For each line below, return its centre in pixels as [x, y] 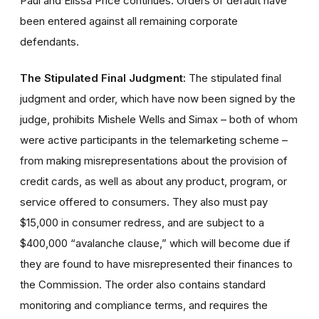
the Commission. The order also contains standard [143, 284]
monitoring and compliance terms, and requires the [144, 305]
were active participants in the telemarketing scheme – [154, 140]
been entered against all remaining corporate [129, 21]
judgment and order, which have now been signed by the [158, 98]
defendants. [49, 41]
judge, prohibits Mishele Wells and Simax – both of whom [159, 119]
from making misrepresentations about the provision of [154, 160]
